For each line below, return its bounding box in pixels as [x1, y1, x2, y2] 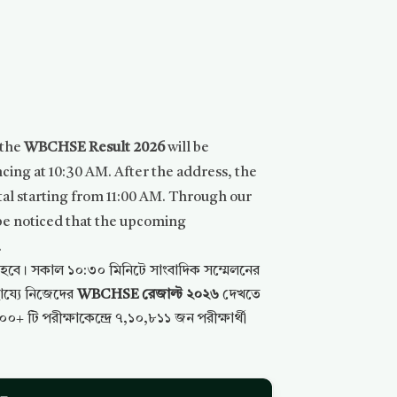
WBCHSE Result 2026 [24, 141, 166, 155]
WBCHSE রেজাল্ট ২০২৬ [77, 288, 220, 302]
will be [165, 141, 210, 155]
